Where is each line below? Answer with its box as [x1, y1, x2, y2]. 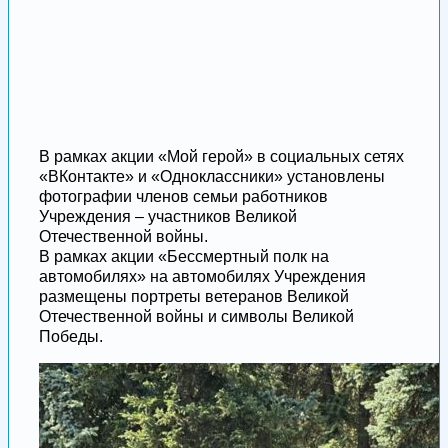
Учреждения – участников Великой [39, 208, 297, 226]
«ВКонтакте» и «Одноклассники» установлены [39, 168, 385, 186]
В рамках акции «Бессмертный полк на [39, 248, 329, 266]
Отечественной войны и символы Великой [39, 308, 354, 326]
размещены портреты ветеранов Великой [39, 288, 349, 306]
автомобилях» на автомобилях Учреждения [39, 268, 366, 286]
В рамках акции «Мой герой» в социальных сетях [39, 148, 404, 166]
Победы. [39, 328, 103, 346]
